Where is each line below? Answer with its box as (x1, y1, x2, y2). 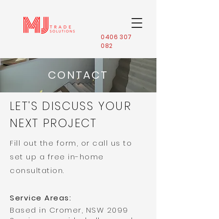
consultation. (10, 165, 65, 175)
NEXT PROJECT (10, 115, 97, 131)
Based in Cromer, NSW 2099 (10, 205, 131, 215)
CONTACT (48, 67, 109, 83)
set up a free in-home (10, 152, 104, 162)
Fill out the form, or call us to (10, 138, 132, 148)
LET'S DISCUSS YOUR (10, 98, 132, 114)
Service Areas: (10, 193, 71, 203)
